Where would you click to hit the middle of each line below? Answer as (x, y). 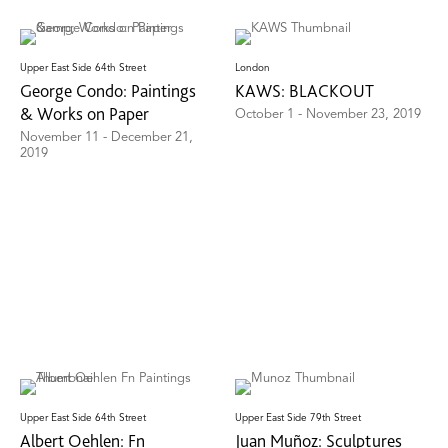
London (253, 68)
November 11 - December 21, (106, 138)
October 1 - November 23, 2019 (328, 115)
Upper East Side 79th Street (298, 417)
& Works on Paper (84, 114)
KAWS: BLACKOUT (305, 91)
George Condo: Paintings (108, 91)
